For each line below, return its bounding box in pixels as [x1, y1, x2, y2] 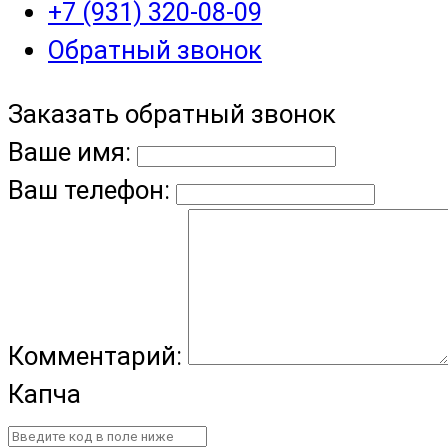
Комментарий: [8, 340, 188, 371]
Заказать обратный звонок [8, 98, 336, 129]
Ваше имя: [8, 136, 131, 167]
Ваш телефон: [8, 174, 170, 205]
